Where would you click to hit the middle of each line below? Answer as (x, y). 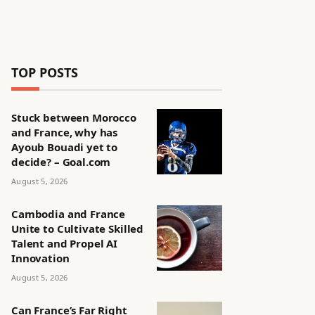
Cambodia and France (69, 214)
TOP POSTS (45, 72)
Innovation (40, 258)
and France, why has (65, 132)
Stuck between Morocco (74, 117)
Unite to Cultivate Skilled (78, 229)
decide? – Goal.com (61, 162)
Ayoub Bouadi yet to (65, 147)
